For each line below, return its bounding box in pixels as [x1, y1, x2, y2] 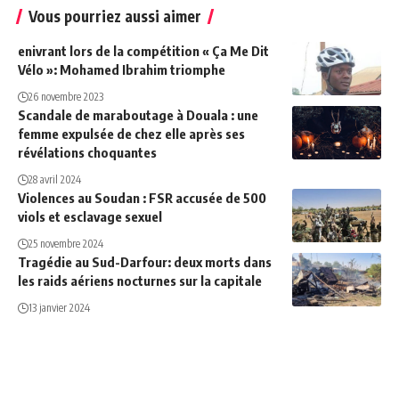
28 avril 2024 [28, 173, 81, 187]
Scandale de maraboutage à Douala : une [18, 107, 258, 124]
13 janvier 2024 [28, 301, 90, 315]
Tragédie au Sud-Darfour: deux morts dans [18, 254, 272, 271]
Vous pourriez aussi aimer [28, 6, 201, 27]
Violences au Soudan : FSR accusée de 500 [18, 190, 266, 207]
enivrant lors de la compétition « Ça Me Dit [18, 43, 269, 60]
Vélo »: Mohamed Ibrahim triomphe [18, 61, 225, 78]
